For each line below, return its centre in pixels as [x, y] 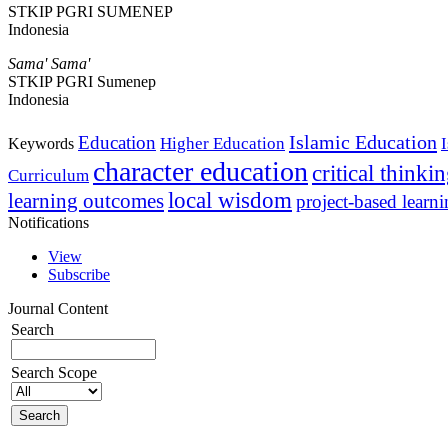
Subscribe [79, 274]
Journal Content [58, 308]
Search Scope [54, 372]
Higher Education [222, 143]
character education [200, 171]
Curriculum [48, 175]
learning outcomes [86, 200]
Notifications [48, 222]
